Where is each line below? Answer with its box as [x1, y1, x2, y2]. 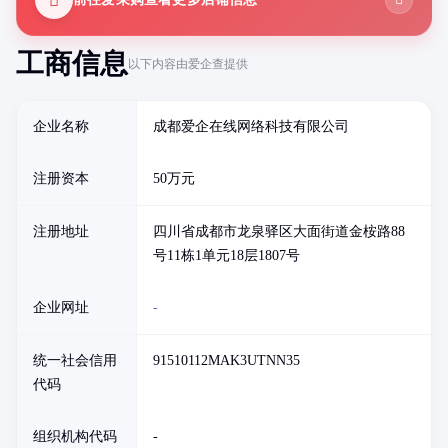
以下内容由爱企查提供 [128, 56, 248, 71]
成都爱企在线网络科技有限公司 [153, 119, 349, 134]
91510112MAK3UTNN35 [153, 353, 300, 368]
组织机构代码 [33, 429, 117, 444]
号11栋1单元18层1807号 [153, 248, 300, 263]
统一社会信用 [33, 353, 117, 368]
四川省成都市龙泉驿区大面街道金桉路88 [153, 224, 405, 239]
